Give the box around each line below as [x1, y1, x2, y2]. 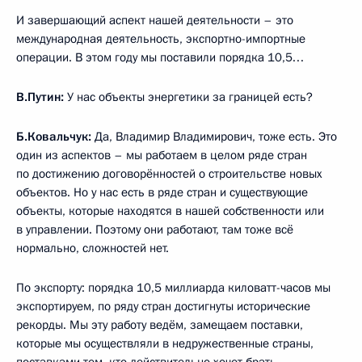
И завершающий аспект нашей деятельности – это [16, 11, 293, 28]
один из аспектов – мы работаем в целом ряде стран [16, 146, 307, 163]
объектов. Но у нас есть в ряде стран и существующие [16, 183, 308, 200]
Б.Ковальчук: [16, 128, 91, 145]
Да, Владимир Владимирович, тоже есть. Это [91, 128, 337, 145]
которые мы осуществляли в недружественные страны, [16, 335, 314, 351]
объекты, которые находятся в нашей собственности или [16, 202, 324, 219]
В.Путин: [16, 88, 64, 105]
